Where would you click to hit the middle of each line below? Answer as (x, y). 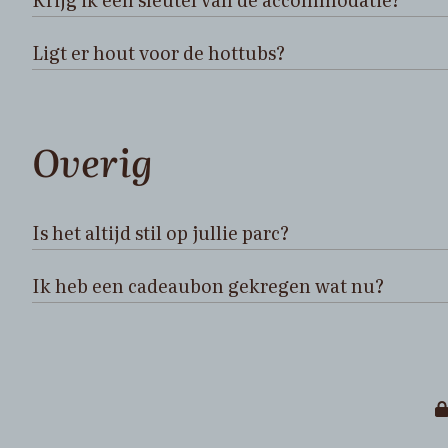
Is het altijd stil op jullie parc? (160, 232)
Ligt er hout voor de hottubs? (158, 52)
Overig (93, 160)
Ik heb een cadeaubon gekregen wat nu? (208, 285)
